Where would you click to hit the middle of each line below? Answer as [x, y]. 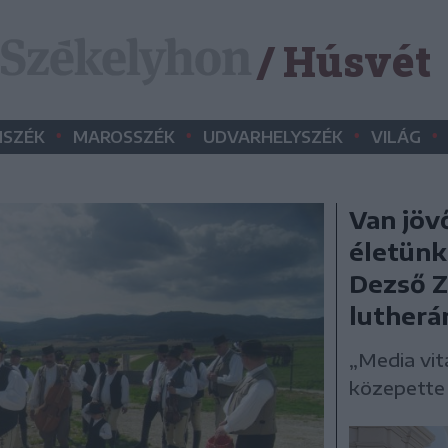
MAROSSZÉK [124, 137]
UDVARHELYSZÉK [273, 137]
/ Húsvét [344, 60]
